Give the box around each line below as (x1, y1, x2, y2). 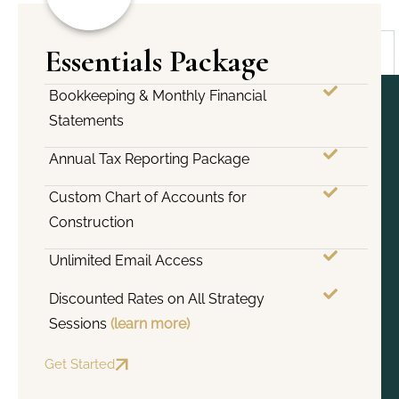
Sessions (49, 314, 110, 332)
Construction (49, 213, 134, 231)
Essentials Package (45, 42, 269, 80)
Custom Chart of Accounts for (49, 188, 247, 206)
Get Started (45, 355, 115, 372)
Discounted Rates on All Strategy (49, 289, 265, 307)
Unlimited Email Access (49, 251, 203, 269)
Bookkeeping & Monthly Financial (49, 86, 266, 104)
